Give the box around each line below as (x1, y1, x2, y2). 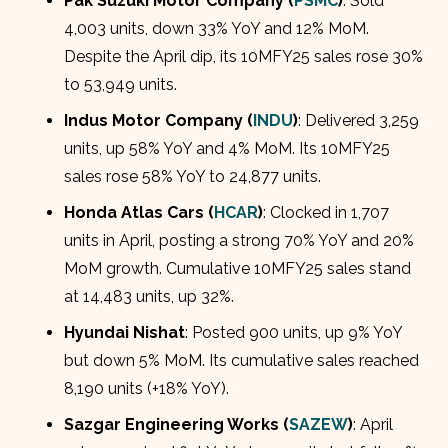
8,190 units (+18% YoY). (64, 378, 230, 398)
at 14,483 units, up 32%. (64, 286, 235, 306)
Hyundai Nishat (64, 322, 186, 342)
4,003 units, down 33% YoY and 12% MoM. (64, 18, 370, 38)
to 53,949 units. (64, 74, 178, 94)
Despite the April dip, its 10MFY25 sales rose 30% (64, 46, 424, 66)
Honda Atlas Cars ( (64, 202, 215, 222)
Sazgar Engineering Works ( (64, 414, 290, 434)
